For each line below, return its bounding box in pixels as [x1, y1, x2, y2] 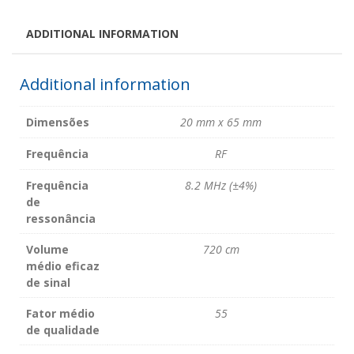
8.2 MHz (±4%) [185, 178, 257, 193]
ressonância [26, 211, 96, 226]
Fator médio [26, 306, 95, 321]
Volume [26, 242, 69, 257]
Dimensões [26, 115, 89, 130]
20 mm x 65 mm [180, 115, 262, 130]
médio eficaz [26, 258, 100, 273]
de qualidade [26, 322, 100, 337]
